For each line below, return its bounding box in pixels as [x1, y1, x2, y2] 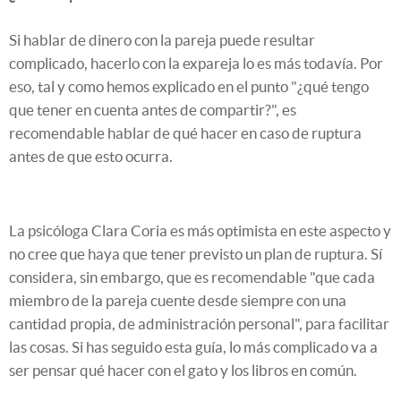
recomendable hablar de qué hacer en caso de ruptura [9, 124, 362, 142]
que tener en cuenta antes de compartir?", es [9, 101, 296, 119]
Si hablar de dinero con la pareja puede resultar [9, 31, 315, 49]
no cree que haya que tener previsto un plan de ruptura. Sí [9, 245, 382, 263]
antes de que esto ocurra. [9, 148, 173, 166]
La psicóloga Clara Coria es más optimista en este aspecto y [9, 222, 391, 240]
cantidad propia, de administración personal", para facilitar [9, 315, 389, 333]
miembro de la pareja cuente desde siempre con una [9, 292, 346, 310]
